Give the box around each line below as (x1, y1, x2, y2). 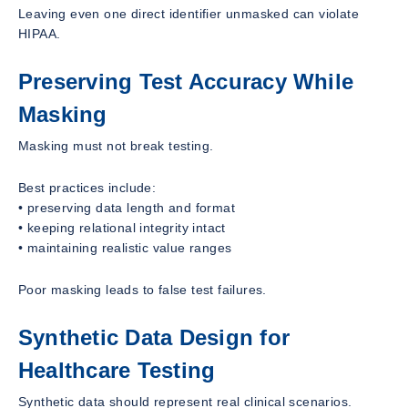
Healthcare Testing (18, 358, 216, 383)
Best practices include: (18, 180, 157, 196)
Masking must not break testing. (18, 138, 214, 154)
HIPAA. (18, 26, 61, 42)
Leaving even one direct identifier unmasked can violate (18, 6, 359, 22)
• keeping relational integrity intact (18, 220, 226, 236)
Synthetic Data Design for (18, 325, 290, 351)
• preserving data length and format (18, 200, 235, 216)
